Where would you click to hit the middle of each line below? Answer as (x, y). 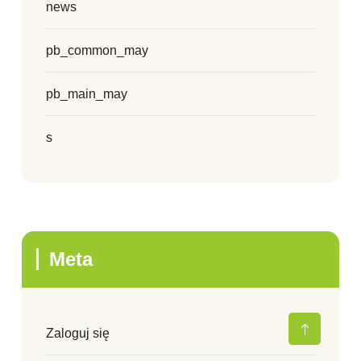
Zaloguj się (78, 334)
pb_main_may (87, 94)
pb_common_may (97, 51)
